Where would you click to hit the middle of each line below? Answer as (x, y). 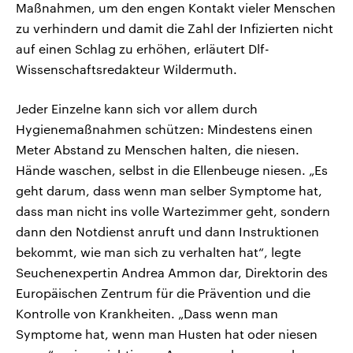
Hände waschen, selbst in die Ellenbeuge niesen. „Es (172, 170)
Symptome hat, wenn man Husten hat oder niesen (167, 334)
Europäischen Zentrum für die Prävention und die (163, 293)
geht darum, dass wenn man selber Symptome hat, (169, 191)
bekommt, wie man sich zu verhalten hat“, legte (158, 252)
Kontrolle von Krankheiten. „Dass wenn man (147, 314)
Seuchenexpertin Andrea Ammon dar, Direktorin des (172, 273)
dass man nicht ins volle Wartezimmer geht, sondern (173, 211)
